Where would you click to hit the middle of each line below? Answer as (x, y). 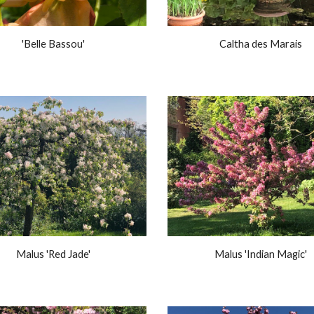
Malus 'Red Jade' (53, 254)
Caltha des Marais (261, 43)
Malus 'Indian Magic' (261, 254)
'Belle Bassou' (53, 43)
